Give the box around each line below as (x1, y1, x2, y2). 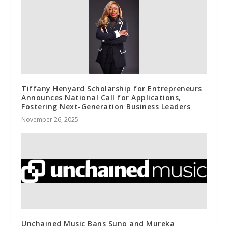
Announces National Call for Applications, (21, 92, 181, 102)
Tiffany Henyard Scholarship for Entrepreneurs (21, 83, 202, 93)
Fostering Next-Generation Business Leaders (21, 101, 191, 111)
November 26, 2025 (21, 115, 79, 124)
